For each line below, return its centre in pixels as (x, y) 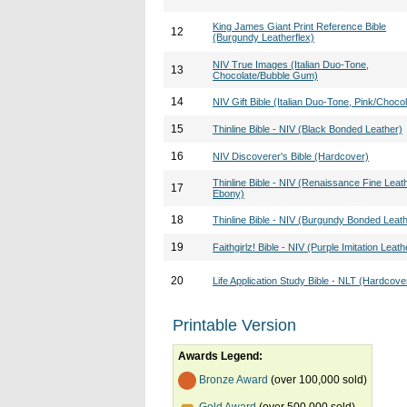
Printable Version (234, 325)
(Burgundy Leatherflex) (263, 37)
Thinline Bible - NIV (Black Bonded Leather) (308, 129)
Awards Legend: (220, 356)
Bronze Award (233, 380)
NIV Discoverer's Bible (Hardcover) (291, 156)
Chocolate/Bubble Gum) (265, 75)
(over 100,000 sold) (318, 380)
